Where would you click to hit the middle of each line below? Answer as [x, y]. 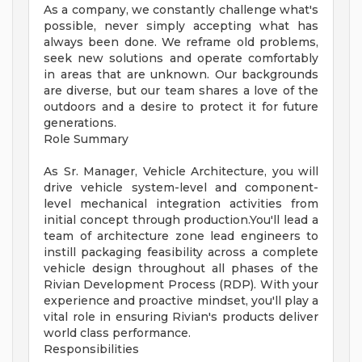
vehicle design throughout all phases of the [181, 269]
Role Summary [86, 139]
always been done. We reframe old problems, [181, 42]
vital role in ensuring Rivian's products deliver [181, 317]
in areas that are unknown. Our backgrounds [181, 75]
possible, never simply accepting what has [181, 26]
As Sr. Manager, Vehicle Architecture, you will [181, 172]
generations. [80, 123]
